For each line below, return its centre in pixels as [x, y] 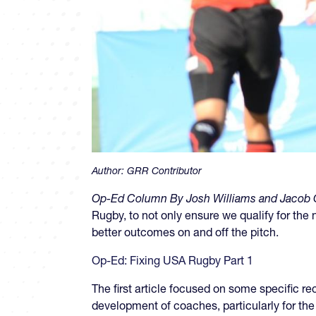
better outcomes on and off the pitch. [187, 232]
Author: [109, 171]
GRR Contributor [164, 171]
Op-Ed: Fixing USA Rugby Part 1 [172, 261]
